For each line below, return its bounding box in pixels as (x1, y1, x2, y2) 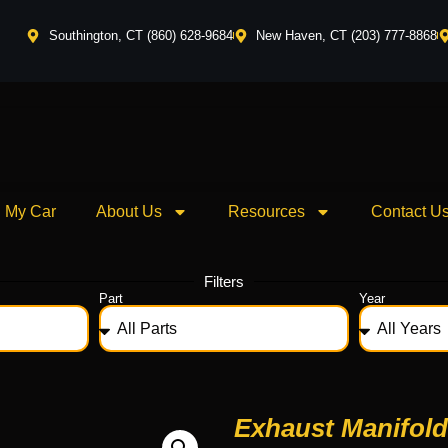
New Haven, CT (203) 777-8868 (256, 28, 438, 43)
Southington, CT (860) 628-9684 (48, 28, 233, 43)
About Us (95, 203, 162, 220)
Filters (204, 273, 244, 290)
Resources (227, 203, 305, 220)
